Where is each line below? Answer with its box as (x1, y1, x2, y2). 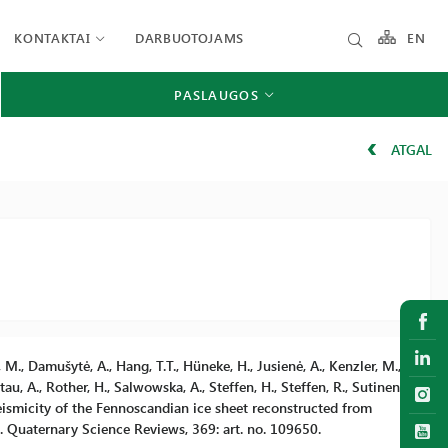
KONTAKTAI (14, 29, 91, 46)
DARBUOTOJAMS (135, 29, 244, 46)
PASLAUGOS (174, 85, 259, 103)
